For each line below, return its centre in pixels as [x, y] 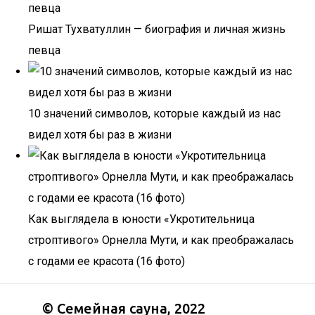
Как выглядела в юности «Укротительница [141, 219]
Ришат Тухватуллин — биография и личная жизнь [157, 29]
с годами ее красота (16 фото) [107, 261]
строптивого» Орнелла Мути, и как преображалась [161, 240]
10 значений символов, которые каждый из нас [154, 114]
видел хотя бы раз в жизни [100, 135]
